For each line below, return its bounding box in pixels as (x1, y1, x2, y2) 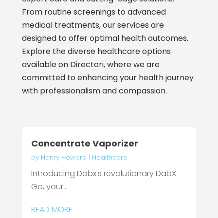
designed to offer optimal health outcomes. (21, 32, 188, 44)
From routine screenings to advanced (21, 6, 166, 18)
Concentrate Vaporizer (31, 137, 138, 149)
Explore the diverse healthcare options (21, 45, 171, 57)
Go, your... (31, 181, 68, 192)
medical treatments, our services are (21, 19, 164, 31)
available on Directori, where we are (21, 58, 160, 70)
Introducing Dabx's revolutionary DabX (31, 167, 176, 179)
